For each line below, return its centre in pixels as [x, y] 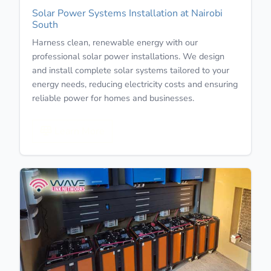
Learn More [78, 131]
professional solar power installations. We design [128, 56]
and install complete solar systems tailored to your [131, 70]
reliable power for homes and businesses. [113, 98]
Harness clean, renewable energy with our [115, 42]
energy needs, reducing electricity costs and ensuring [135, 84]
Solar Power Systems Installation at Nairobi [127, 13]
